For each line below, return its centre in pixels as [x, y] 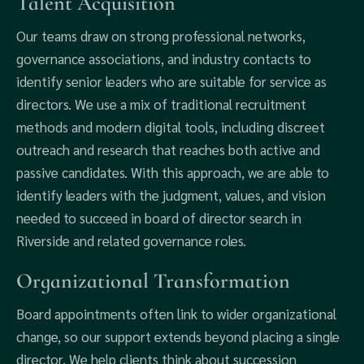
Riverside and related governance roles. [131, 240]
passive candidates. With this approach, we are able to [173, 172]
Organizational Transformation [153, 281]
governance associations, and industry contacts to [164, 58]
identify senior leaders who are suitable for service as [171, 81]
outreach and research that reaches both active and [168, 149]
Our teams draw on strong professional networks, [161, 36]
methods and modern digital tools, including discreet [171, 127]
